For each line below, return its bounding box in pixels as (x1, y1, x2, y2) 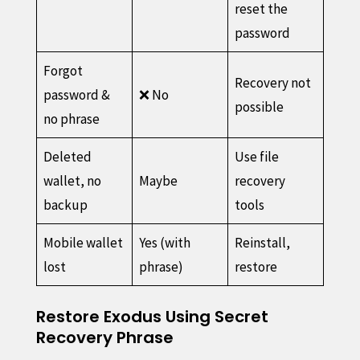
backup (43, 195, 88, 214)
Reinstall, (235, 233, 291, 252)
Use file (235, 147, 280, 166)
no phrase (43, 109, 100, 128)
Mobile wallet (43, 233, 124, 252)
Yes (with (139, 233, 191, 252)
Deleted (43, 147, 92, 166)
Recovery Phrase (35, 325, 174, 349)
